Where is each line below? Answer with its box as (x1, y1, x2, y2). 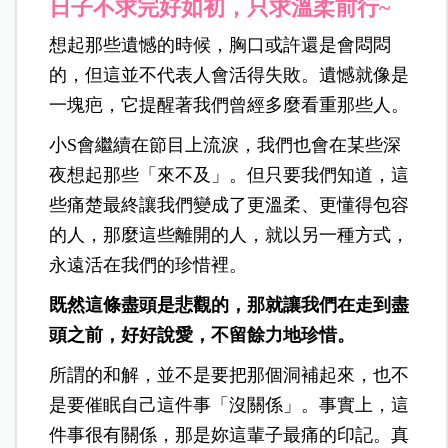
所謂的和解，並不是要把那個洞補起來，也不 (49, 364, 410, 385)
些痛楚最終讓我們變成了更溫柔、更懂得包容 (49, 194, 410, 215)
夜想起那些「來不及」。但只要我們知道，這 (49, 164, 410, 185)
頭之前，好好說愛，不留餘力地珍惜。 (49, 324, 356, 345)
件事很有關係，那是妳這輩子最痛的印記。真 (49, 424, 410, 445)
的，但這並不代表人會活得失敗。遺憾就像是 (49, 64, 410, 85)
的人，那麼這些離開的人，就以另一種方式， (49, 224, 410, 245)
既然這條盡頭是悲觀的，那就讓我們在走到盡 (49, 294, 410, 315)
